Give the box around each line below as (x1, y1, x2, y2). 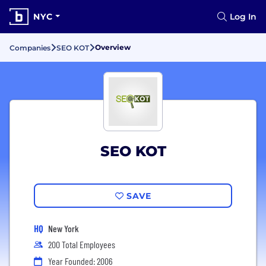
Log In (230, 11, 256, 22)
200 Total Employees (48, 239, 115, 250)
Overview (95, 43, 131, 52)
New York (48, 223, 79, 234)
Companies (9, 43, 50, 52)
